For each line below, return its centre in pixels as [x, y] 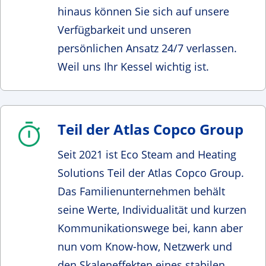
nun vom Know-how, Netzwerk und [145, 246]
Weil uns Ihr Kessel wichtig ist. [135, 66]
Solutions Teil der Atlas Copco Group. [151, 172]
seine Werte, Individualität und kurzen [152, 209]
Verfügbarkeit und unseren [124, 29]
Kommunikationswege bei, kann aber [150, 228]
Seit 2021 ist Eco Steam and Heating [147, 154]
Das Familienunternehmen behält [141, 191]
